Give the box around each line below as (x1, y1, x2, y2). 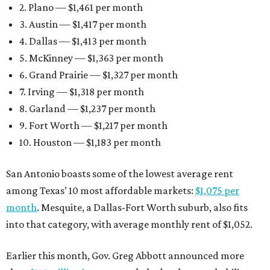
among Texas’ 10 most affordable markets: (6, 184, 195, 196)
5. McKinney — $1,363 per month (19, 52, 163, 64)
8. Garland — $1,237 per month (19, 102, 155, 115)
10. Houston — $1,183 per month (19, 136, 161, 148)
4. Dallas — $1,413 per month (19, 35, 146, 47)
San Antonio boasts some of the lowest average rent (6, 168, 233, 180)
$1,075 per (195, 184, 239, 196)
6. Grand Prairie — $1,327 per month (19, 69, 178, 81)
